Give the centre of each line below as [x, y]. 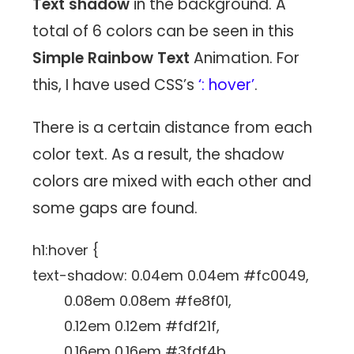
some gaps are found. [115, 209]
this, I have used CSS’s [116, 85]
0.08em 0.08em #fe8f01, [132, 301]
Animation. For [245, 58]
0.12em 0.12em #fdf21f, [126, 326]
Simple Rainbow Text [111, 58]
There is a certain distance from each [173, 128]
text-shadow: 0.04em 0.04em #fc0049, [171, 276]
